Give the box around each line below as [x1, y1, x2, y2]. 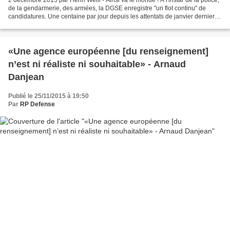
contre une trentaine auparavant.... [8, 21, 104, 29]
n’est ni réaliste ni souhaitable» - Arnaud [8, 59, 186, 70]
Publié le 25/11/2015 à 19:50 [8, 92, 89, 100]
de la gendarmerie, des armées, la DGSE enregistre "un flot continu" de [8, 5, 206, 12]
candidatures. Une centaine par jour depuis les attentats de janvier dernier [8, 13, 215, 21]
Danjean [8, 72, 44, 83]
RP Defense [20, 101, 55, 108]
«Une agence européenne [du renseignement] [8, 46, 208, 57]
